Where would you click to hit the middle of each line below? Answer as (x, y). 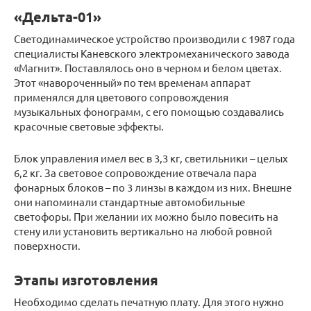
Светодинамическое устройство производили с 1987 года (154, 39)
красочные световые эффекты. (89, 126)
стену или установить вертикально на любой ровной (143, 231)
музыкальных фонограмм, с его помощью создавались (149, 112)
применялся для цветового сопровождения (121, 97)
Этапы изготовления (86, 280)
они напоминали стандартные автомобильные (129, 202)
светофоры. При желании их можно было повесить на (146, 217)
